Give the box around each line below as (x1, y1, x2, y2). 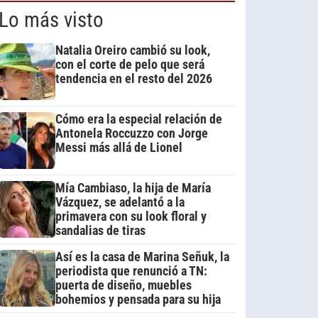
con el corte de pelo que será (55, 57, 204, 72)
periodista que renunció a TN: (55, 263, 207, 278)
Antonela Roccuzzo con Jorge (55, 126, 208, 141)
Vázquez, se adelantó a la (55, 194, 185, 209)
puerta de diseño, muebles (55, 278, 192, 292)
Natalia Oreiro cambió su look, (55, 43, 210, 57)
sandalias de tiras (55, 223, 146, 238)
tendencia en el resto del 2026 (55, 71, 212, 86)
